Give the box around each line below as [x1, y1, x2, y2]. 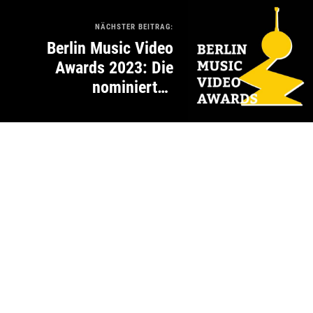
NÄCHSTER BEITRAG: [95, 22, 173, 32]
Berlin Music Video [47, 38, 173, 59]
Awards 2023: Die [55, 58, 173, 78]
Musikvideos [89, 97, 173, 117]
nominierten [92, 78, 173, 98]
